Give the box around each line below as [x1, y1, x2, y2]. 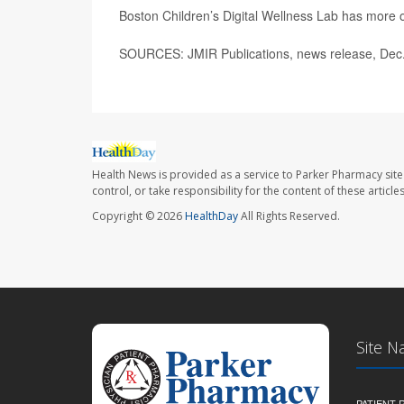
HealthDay [185, 208, 238, 225]
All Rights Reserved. [238, 208, 340, 225]
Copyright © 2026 [92, 208, 185, 225]
